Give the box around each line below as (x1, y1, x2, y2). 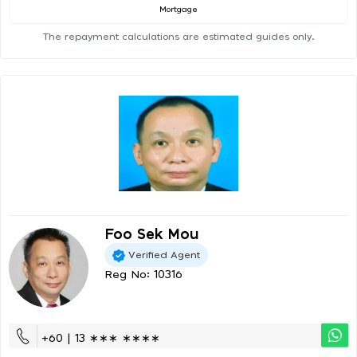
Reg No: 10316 (104, 269, 182, 281)
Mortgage (159, 6, 198, 14)
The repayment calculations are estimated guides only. (42, 32, 315, 42)
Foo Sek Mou (104, 228, 198, 243)
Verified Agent (128, 249, 200, 260)
